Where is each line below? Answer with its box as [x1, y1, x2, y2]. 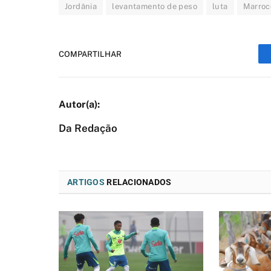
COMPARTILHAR [59, 49, 122, 59]
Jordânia [65, 2, 97, 11]
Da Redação [59, 122, 117, 134]
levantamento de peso [112, 2, 197, 11]
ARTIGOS [67, 177, 105, 187]
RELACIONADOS [104, 177, 172, 187]
